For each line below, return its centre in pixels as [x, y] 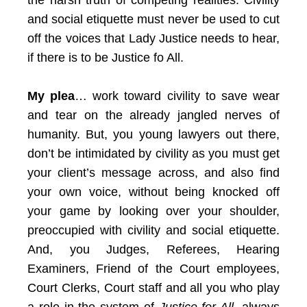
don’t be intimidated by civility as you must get [153, 153]
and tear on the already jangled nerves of [153, 115]
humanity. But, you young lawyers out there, [153, 134]
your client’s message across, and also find [153, 173]
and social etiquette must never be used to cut [153, 19]
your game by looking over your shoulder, [153, 211]
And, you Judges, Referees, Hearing [153, 249]
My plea [51, 96]
